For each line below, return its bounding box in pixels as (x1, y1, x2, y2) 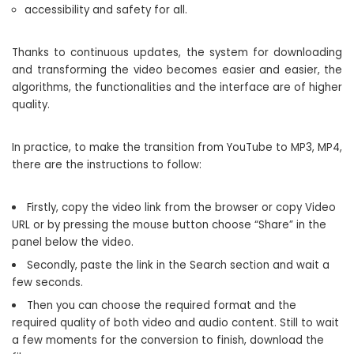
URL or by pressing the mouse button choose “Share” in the (12, 217, 326, 232)
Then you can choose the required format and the (27, 298, 297, 313)
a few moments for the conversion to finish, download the (12, 333, 324, 348)
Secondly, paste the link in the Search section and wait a (27, 258, 330, 273)
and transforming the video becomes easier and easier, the (12, 62, 342, 77)
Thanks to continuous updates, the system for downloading (12, 45, 342, 60)
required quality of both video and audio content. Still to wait (12, 315, 339, 330)
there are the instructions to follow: (12, 157, 201, 172)
